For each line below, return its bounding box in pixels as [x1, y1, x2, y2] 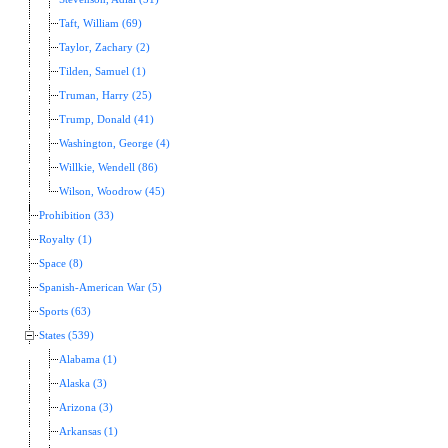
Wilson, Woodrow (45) [59, 186, 165, 198]
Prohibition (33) [39, 210, 114, 222]
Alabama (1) [59, 354, 117, 366]
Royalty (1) [39, 234, 92, 246]
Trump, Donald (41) [59, 114, 154, 126]
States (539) [39, 330, 94, 342]
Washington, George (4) [59, 138, 170, 150]
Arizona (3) [59, 402, 113, 414]
